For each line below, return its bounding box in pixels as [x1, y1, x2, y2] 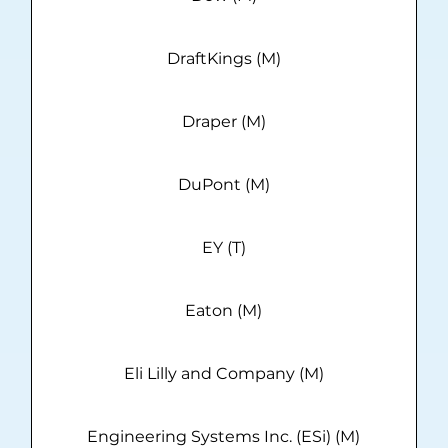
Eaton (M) [185, 301, 263, 321]
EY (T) [201, 238, 246, 258]
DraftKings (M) [166, 49, 281, 69]
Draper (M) [181, 112, 266, 132]
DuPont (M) [177, 175, 270, 195]
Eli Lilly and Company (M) [123, 364, 324, 384]
